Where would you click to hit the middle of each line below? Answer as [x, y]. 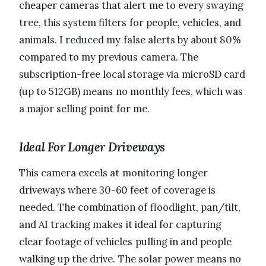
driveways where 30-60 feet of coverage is [117, 190]
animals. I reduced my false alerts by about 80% [130, 40]
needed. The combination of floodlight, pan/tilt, [130, 208]
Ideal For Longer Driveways [92, 147]
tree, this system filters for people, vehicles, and [130, 23]
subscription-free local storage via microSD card [132, 75]
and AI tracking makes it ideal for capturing [121, 225]
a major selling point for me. [84, 109]
